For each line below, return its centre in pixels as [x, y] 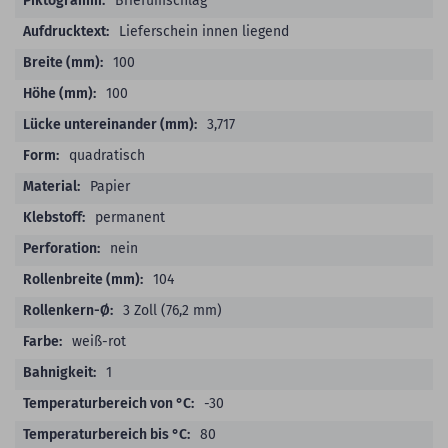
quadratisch [107, 155]
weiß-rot [99, 341]
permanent [130, 217]
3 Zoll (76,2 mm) [172, 310]
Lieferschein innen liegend [204, 31]
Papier [110, 186]
